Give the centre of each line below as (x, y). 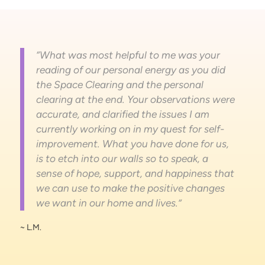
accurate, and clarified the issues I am (122, 114)
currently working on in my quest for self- (130, 129)
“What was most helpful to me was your (128, 55)
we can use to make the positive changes (130, 188)
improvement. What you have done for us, (132, 144)
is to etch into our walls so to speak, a (122, 159)
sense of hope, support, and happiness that (135, 174)
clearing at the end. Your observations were (135, 100)
